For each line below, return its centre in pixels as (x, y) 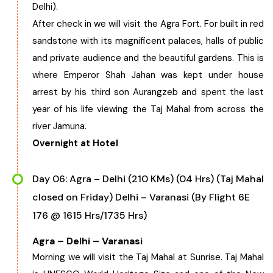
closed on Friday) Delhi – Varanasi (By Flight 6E (141, 197)
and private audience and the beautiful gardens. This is (148, 58)
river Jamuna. (59, 126)
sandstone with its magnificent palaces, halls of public (148, 41)
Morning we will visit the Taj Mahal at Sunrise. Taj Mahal (148, 257)
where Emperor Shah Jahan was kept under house (148, 75)
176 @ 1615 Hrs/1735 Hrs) (90, 215)
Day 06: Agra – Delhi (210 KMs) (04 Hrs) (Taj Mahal (148, 179)
